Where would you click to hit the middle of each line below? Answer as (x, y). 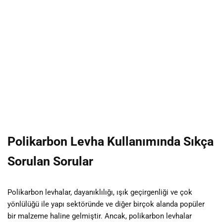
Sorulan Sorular (50, 161)
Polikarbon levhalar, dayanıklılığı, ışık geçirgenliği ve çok (100, 192)
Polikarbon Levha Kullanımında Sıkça (111, 141)
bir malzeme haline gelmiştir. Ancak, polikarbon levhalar (100, 216)
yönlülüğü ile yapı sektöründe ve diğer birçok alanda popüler (106, 204)
